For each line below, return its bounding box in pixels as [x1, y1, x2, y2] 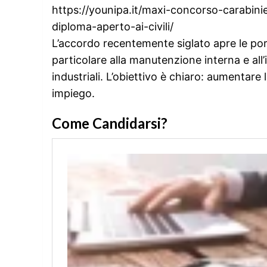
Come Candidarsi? [52, 114, 167, 132]
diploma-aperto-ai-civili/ [52, 20, 173, 33]
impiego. [52, 86, 95, 100]
